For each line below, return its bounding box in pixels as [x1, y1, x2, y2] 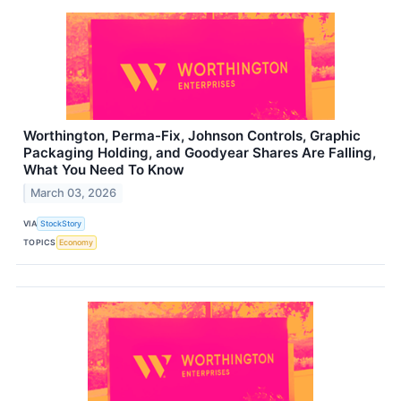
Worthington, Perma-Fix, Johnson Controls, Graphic [23, 127, 361, 145]
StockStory [40, 218, 82, 229]
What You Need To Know [23, 161, 184, 179]
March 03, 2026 [30, 185, 117, 200]
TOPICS [23, 237, 56, 248]
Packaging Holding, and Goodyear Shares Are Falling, [23, 144, 376, 162]
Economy [59, 237, 94, 248]
